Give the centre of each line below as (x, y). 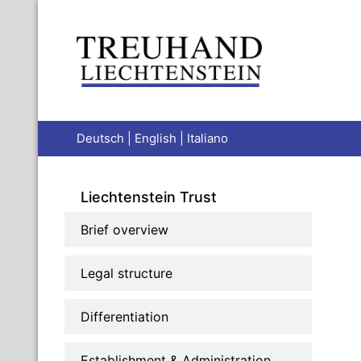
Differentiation (124, 316)
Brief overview (124, 229)
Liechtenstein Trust (149, 197)
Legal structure (127, 273)
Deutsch (100, 138)
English (156, 138)
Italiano (207, 138)
